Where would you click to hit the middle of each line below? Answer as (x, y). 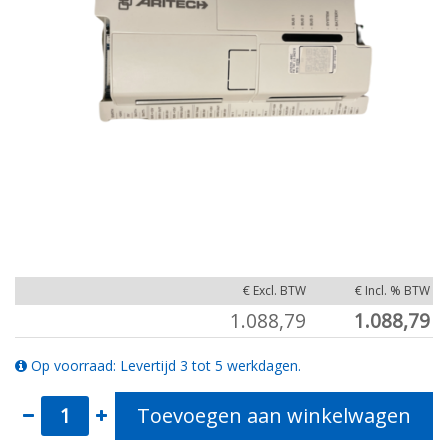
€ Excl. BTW (274, 291)
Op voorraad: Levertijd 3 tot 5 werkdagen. (166, 366)
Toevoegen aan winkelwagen (274, 416)
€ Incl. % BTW (392, 291)
